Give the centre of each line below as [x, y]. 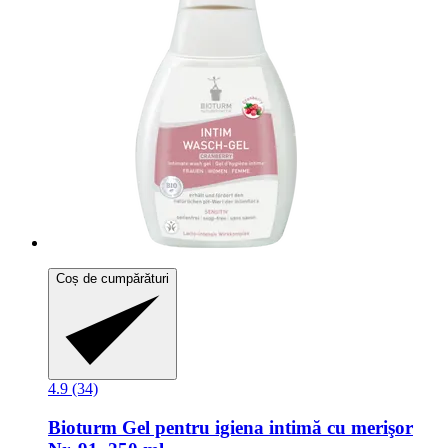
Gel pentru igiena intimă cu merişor [265, 427]
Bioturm [82, 427]
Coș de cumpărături [112, 278]
